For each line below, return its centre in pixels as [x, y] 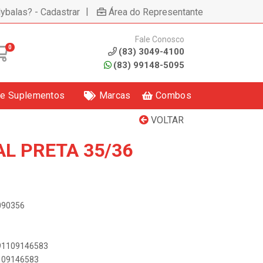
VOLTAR [166, 120]
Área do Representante [156, 12]
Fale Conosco [159, 39]
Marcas [115, 95]
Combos [173, 95]
